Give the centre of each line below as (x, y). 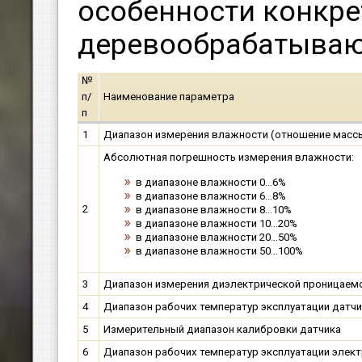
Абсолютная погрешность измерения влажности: (229, 158)
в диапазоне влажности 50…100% (219, 250)
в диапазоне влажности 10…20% (217, 223)
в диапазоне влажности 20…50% (217, 237)
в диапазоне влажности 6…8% (211, 196)
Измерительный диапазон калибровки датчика (222, 330)
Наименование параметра (169, 97)
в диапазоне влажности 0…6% (211, 182)
